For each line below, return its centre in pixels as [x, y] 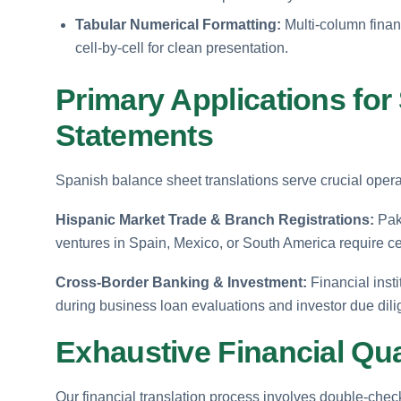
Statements [135, 135]
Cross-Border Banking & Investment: [181, 282]
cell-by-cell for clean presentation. [182, 47]
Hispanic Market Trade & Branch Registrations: [215, 219]
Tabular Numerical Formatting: [178, 24]
